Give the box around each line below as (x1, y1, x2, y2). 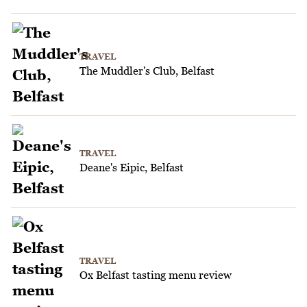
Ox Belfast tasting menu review (79, 269, 232, 282)
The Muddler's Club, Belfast (79, 64, 214, 77)
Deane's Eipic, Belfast (79, 161, 184, 174)
